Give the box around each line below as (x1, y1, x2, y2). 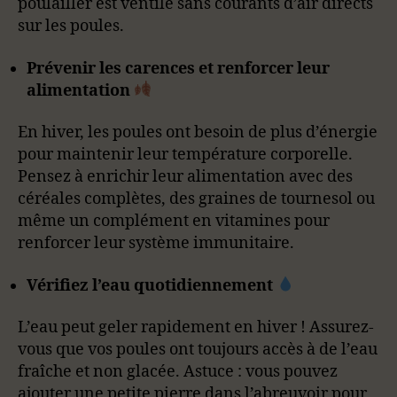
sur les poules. (18, 16, 124, 36)
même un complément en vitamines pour (18, 211, 330, 231)
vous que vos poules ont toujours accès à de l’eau (18, 339, 378, 360)
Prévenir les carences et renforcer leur (27, 58, 330, 79)
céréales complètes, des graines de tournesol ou (18, 189, 375, 209)
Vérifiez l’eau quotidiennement (27, 275, 276, 296)
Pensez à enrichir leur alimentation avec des (18, 167, 353, 187)
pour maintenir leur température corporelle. (18, 144, 353, 165)
